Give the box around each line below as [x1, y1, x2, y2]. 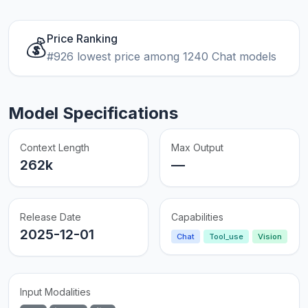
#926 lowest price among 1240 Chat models [47, 49, 276, 63]
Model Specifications [8, 103, 178, 124]
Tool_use [209, 232, 243, 242]
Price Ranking [47, 31, 118, 45]
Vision [258, 232, 282, 242]
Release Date [20, 211, 81, 223]
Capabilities [171, 211, 223, 223]
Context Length [20, 142, 89, 154]
